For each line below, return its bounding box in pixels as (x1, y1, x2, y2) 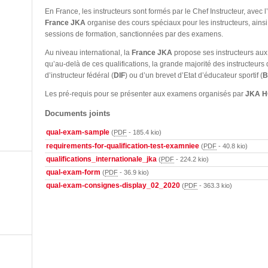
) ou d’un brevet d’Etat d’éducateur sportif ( (125, 71, 263, 80)
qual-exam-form (46, 167, 101, 176)
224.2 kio (180, 155, 207, 163)
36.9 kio (124, 168, 147, 176)
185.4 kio (133, 129, 160, 136)
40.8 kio (223, 142, 246, 150)
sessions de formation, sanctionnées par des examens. (45, 30, 223, 38)
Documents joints (45, 109, 110, 118)
